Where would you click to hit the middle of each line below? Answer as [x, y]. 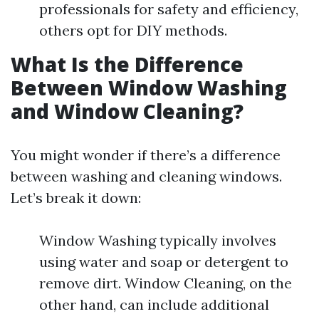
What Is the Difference [127, 64]
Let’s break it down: [76, 198]
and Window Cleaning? [127, 111]
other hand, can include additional [154, 304]
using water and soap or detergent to [164, 262]
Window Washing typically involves [158, 240]
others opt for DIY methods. [133, 30]
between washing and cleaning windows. [146, 176]
